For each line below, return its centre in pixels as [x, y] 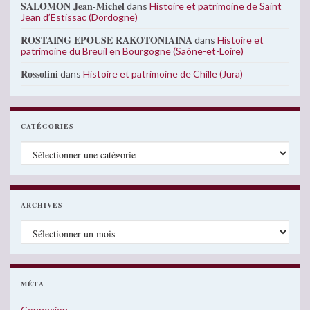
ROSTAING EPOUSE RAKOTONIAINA [107, 40]
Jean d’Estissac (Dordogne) [79, 17]
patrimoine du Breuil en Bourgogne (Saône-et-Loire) [132, 51]
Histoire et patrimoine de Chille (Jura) [163, 74]
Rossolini [39, 74]
